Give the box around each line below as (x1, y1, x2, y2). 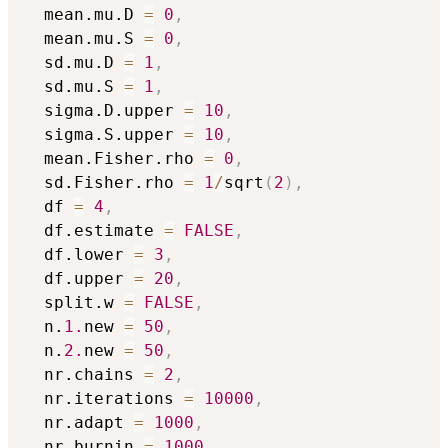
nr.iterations (24, 389, 184, 409)
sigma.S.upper (24, 125, 184, 145)
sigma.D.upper (24, 101, 184, 121)
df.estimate (24, 221, 164, 241)
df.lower (24, 245, 134, 265)
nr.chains (24, 365, 144, 385)
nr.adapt (24, 413, 134, 433)
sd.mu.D (24, 53, 124, 73)
